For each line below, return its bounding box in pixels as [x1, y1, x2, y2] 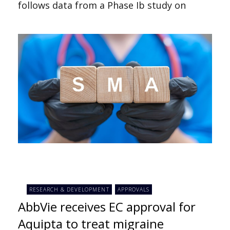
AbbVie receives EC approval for [18, 198, 196, 216]
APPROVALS [118, 185, 150, 193]
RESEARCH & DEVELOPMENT [29, 185, 109, 193]
